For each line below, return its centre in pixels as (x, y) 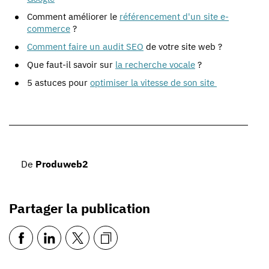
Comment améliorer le (73, 16)
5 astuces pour (59, 82)
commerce (49, 28)
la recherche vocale (155, 64)
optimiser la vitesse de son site (153, 82)
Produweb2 (62, 164)
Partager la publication (80, 208)
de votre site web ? (183, 46)
